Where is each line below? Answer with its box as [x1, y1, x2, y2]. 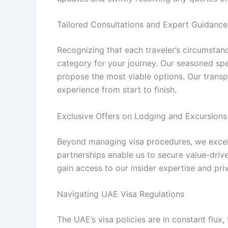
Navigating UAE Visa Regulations [57, 189, 184, 199]
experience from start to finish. [57, 84, 177, 95]
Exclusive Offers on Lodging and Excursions [57, 110, 227, 121]
